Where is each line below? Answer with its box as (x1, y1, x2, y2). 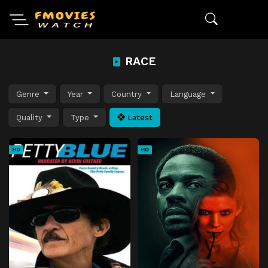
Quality (16, 112, 45, 122)
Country (111, 89, 145, 99)
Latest (127, 112, 153, 122)
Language (170, 89, 209, 99)
